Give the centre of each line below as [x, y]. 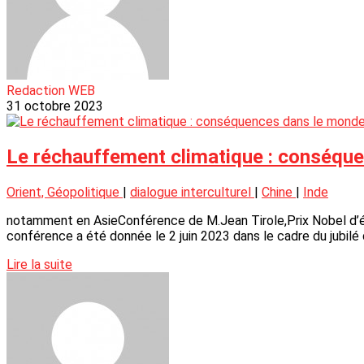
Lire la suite [39, 265]
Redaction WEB [51, 91]
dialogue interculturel [192, 193]
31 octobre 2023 [55, 106]
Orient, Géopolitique [65, 193]
